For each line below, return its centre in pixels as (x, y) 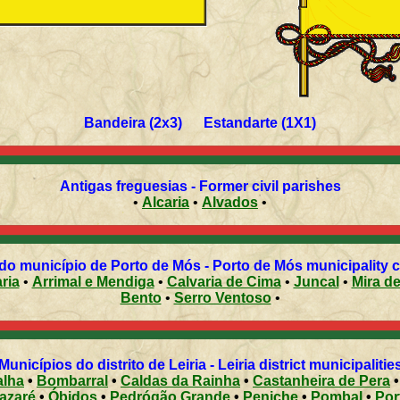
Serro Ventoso (222, 298)
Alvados (230, 203)
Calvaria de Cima (224, 282)
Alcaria (166, 203)
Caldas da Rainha (180, 381)
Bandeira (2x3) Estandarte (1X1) (200, 123)
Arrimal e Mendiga (93, 282)
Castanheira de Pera (321, 381)
